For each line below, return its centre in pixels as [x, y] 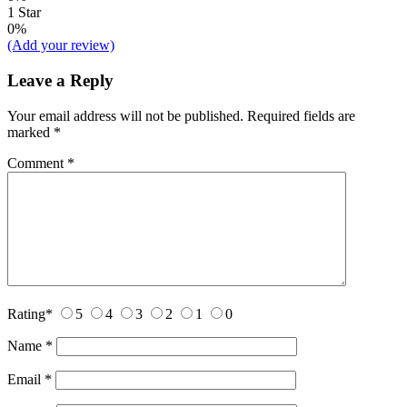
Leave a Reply [60, 80]
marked [30, 132]
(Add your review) [61, 45]
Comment [37, 163]
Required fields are [301, 115]
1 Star [24, 13]
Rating [26, 313]
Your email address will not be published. [125, 115]
